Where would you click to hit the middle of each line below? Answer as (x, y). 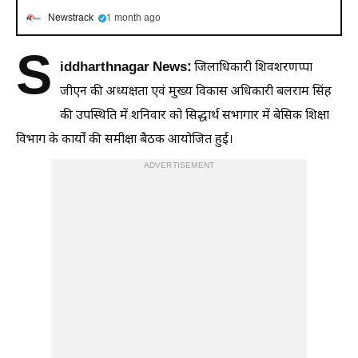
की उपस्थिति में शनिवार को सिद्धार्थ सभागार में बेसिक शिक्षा (195, 116)
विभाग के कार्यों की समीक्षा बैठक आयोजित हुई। (125, 140)
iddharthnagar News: (127, 68)
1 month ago (133, 18)
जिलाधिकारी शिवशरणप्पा (253, 68)
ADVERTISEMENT (179, 166)
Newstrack (71, 18)
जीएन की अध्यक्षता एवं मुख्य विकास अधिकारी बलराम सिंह (196, 92)
